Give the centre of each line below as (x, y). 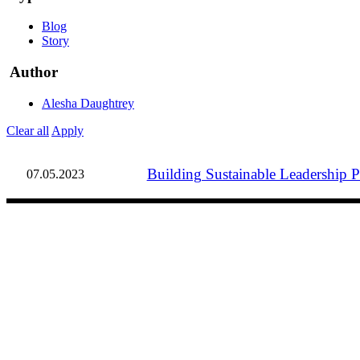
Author (34, 72)
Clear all (28, 130)
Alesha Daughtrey (88, 103)
